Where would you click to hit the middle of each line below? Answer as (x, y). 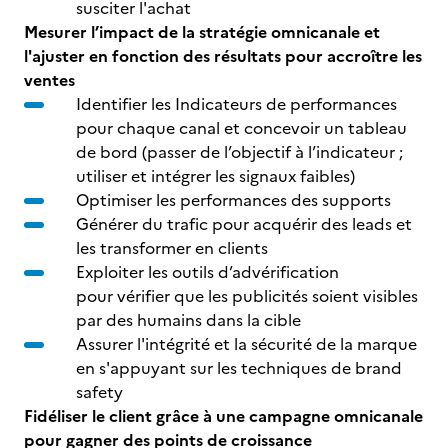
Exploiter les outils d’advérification (207, 272)
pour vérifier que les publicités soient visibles (247, 296)
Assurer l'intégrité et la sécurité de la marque (246, 344)
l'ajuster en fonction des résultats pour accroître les (223, 56)
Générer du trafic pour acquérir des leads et (244, 224)
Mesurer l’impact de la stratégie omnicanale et (202, 32)
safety (101, 392)
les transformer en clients (172, 248)
